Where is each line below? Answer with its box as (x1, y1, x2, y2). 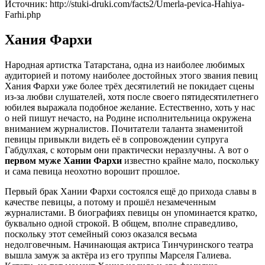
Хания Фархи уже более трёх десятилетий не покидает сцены (5, 81, 254, 92)
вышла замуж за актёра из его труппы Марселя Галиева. (5, 250, 231, 261)
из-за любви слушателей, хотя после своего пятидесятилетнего (5, 92, 258, 102)
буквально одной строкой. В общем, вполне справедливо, (5, 218, 238, 229)
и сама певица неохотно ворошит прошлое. (5, 166, 180, 177)
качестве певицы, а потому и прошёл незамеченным (5, 197, 216, 208)
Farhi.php (5, 9, 41, 20)
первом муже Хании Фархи (5, 156, 122, 166)
